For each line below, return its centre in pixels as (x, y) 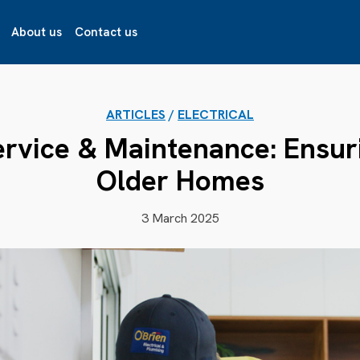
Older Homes (180, 181)
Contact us (106, 32)
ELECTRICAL (216, 115)
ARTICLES (136, 115)
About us (36, 32)
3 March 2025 (180, 218)
